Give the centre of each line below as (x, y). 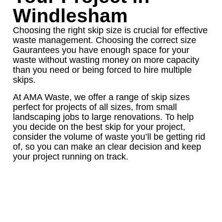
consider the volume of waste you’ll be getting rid (109, 137)
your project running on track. (71, 156)
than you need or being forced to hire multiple (102, 70)
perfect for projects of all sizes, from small (95, 107)
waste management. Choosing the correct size (105, 40)
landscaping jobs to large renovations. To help (103, 117)
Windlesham (70, 16)
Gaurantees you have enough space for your (101, 50)
